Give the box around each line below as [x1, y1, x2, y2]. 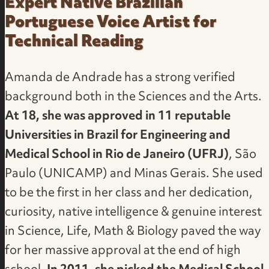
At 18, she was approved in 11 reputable [5, 104, 231, 129]
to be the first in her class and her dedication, [5, 181, 253, 206]
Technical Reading [5, 26, 144, 59]
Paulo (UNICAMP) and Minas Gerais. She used [5, 162, 264, 187]
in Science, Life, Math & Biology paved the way [5, 220, 262, 244]
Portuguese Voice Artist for [5, 7, 217, 40]
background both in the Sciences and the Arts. [5, 85, 262, 110]
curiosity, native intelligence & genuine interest [5, 201, 262, 225]
